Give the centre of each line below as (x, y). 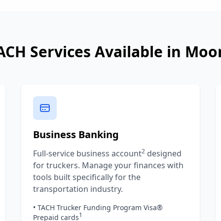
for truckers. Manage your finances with (108, 165)
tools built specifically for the (87, 177)
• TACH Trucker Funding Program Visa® (98, 207)
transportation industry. (78, 189)
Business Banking (76, 134)
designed (163, 153)
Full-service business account (87, 153)
